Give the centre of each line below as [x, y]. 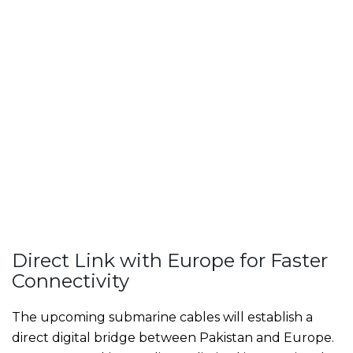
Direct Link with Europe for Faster [170, 261]
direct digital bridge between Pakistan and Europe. [173, 338]
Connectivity [71, 281]
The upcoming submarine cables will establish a [162, 318]
